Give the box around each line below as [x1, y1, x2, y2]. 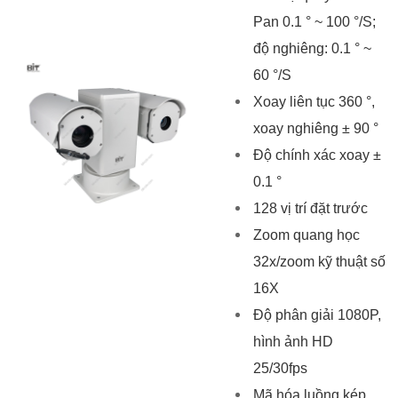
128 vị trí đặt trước [252, 201, 368, 217]
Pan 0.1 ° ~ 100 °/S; [252, 14, 376, 30]
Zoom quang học [252, 227, 360, 243]
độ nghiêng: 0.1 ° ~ [252, 41, 371, 57]
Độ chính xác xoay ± [252, 147, 381, 163]
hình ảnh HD [252, 334, 333, 350]
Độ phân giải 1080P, [252, 307, 381, 323]
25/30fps [252, 361, 307, 377]
